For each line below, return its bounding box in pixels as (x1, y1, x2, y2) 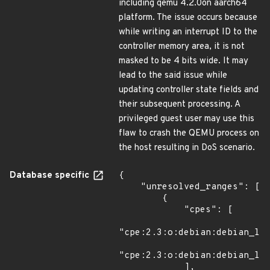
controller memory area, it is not (119, 41, 245, 52)
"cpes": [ (119, 204, 184, 216)
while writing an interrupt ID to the (119, 27, 257, 38)
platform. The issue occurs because (119, 12, 257, 24)
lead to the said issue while (119, 70, 227, 81)
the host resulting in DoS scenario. (119, 142, 255, 154)
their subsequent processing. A (119, 99, 240, 110)
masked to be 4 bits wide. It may (119, 55, 248, 67)
